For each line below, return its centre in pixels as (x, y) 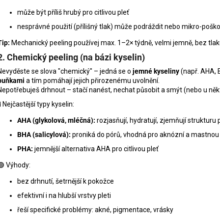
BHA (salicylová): (44, 134)
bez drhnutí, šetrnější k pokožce (66, 181)
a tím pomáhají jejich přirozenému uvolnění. (92, 80)
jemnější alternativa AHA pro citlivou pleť (96, 149)
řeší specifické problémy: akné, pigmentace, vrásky (95, 209)
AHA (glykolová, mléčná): (56, 120)
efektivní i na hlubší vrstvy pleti (64, 195)
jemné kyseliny (156, 71)
